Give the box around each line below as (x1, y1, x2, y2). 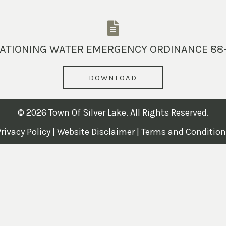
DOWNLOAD (89, 73, 137, 82)
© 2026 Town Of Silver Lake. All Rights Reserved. (17, 107, 209, 119)
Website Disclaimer (56, 126, 135, 138)
